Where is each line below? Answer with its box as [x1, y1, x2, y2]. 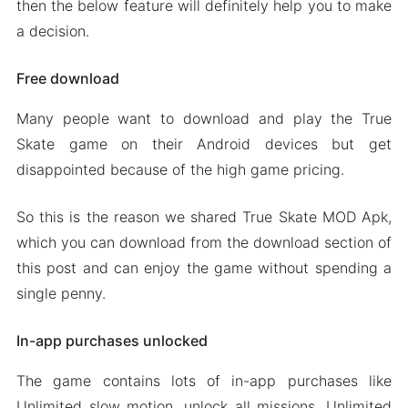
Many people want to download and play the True [15, 108, 393, 127]
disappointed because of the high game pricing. [15, 159, 344, 178]
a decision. [15, 21, 89, 40]
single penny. [15, 283, 106, 302]
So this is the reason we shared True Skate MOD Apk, [15, 207, 393, 226]
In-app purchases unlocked [15, 331, 208, 350]
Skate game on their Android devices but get [15, 134, 393, 153]
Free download [15, 68, 119, 87]
